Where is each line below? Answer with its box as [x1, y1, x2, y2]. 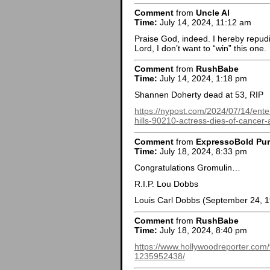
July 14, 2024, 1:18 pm [157, 74, 247, 84]
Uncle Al [196, 7, 230, 17]
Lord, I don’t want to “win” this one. [134, 43, 266, 53]
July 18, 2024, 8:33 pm [157, 146, 247, 156]
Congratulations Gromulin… [134, 162, 240, 172]
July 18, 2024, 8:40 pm [157, 225, 247, 236]
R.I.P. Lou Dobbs [134, 178, 198, 189]
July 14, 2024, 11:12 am [157, 17, 251, 27]
